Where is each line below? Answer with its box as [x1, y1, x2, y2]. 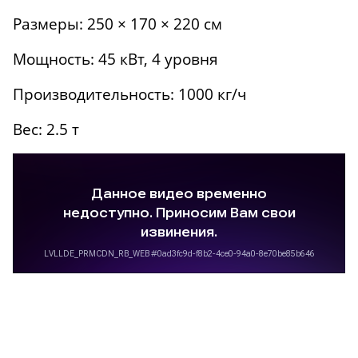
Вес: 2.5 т [13, 119, 79, 140]
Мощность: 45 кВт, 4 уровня [13, 49, 218, 70]
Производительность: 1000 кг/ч [13, 84, 247, 105]
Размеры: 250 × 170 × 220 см [13, 14, 222, 34]
